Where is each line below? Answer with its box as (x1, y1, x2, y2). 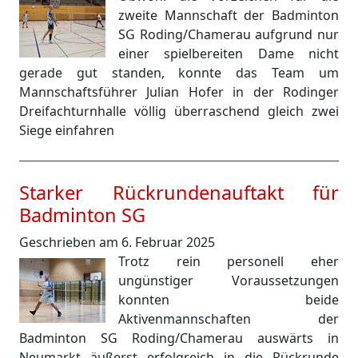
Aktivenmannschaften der (118, 310, 339, 328)
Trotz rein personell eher (118, 253, 339, 270)
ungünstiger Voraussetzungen (118, 272, 339, 289)
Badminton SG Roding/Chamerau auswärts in (19, 329, 339, 347)
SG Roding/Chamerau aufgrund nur (118, 26, 339, 43)
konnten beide (118, 291, 339, 308)
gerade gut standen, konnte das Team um (19, 64, 339, 82)
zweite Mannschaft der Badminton (118, 6, 339, 24)
